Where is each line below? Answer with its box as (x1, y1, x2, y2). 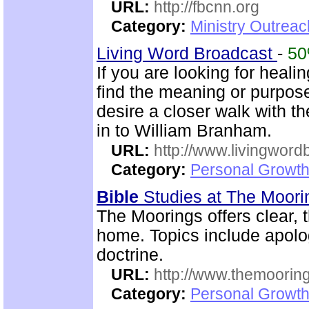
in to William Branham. (97, 121, 272, 140)
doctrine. (97, 246, 163, 264)
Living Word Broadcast (97, 44, 277, 63)
